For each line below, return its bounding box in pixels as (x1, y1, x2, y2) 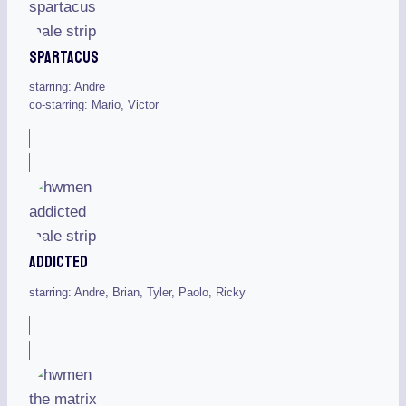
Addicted (29, 252, 88, 273)
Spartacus (29, 46, 99, 67)
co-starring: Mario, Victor (29, 98, 159, 112)
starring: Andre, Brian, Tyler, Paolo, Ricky (29, 285, 246, 299)
